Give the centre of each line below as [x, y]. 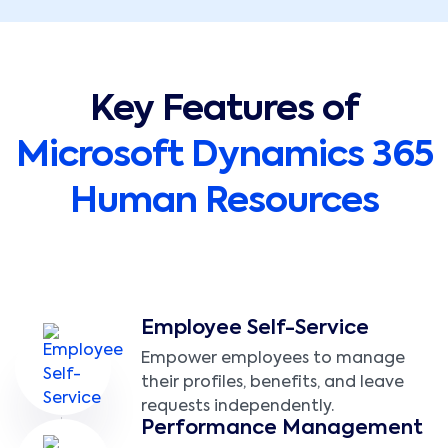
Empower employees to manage [273, 359]
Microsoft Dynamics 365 [224, 156]
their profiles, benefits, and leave [272, 383]
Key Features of [224, 110]
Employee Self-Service [255, 329]
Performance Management [282, 429]
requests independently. [237, 407]
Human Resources [224, 202]
